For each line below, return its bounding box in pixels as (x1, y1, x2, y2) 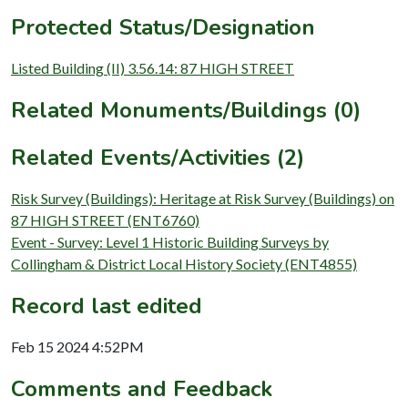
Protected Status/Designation (11, 12, 315, 42)
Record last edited (11, 291, 202, 321)
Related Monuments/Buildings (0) (11, 95, 361, 125)
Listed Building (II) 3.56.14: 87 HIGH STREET (11, 58, 294, 76)
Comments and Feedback (11, 373, 272, 403)
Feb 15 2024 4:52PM (11, 337, 144, 355)
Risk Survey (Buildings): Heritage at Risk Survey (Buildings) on (11, 189, 394, 207)
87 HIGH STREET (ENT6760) (11, 210, 199, 229)
